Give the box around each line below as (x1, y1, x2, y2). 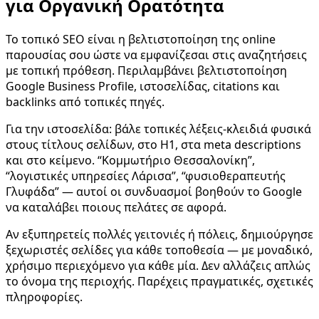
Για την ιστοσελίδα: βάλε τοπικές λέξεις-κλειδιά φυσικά (6, 121, 311, 137)
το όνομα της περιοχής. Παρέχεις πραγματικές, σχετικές (6, 273, 313, 290)
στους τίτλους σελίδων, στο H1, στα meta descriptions (6, 137, 301, 153)
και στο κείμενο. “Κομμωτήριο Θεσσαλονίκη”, (6, 152, 255, 169)
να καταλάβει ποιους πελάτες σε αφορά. (6, 199, 226, 216)
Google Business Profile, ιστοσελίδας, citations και (6, 78, 280, 95)
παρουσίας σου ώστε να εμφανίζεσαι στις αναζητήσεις (6, 47, 307, 63)
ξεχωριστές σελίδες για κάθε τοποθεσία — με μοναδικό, (6, 242, 313, 258)
